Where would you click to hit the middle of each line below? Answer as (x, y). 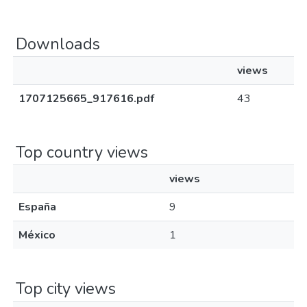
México (37, 235)
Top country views (82, 152)
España (37, 207)
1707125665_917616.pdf (86, 99)
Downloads (58, 44)
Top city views (66, 288)
